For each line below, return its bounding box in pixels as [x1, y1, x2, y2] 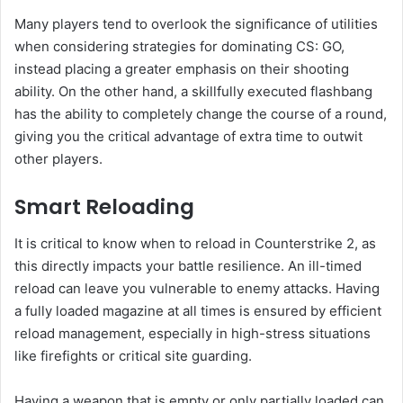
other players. [14, 150, 103, 168]
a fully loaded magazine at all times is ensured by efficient [14, 301, 381, 319]
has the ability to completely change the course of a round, [14, 105, 387, 123]
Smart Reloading [14, 193, 194, 222]
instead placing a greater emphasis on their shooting [14, 60, 349, 78]
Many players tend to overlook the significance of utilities [14, 15, 378, 33]
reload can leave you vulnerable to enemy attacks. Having [14, 279, 380, 297]
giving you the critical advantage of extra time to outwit [14, 128, 363, 146]
